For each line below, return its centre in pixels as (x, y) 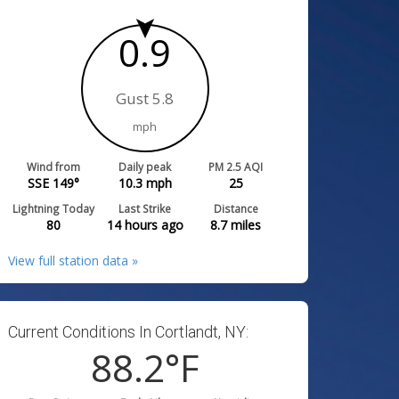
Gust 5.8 (145, 98)
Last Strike (145, 208)
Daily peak (145, 166)
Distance (236, 208)
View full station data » (73, 260)
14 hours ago (145, 224)
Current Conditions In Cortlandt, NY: (129, 331)
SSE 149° (54, 183)
